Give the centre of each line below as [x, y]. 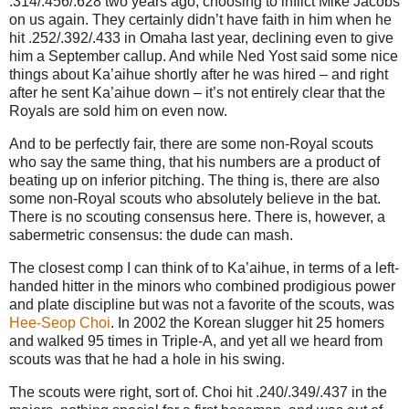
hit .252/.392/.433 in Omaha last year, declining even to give [201, 38]
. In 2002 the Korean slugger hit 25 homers [247, 322]
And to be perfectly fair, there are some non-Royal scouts [191, 143]
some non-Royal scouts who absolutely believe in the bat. [195, 198]
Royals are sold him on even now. [118, 111]
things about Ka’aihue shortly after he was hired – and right [199, 75]
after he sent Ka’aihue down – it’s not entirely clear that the [197, 93]
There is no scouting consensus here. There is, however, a [197, 216]
